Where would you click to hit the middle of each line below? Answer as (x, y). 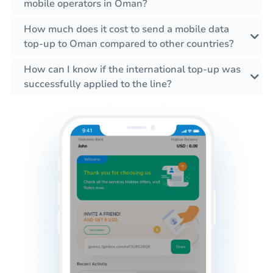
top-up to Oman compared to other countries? (129, 44)
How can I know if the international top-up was (132, 70)
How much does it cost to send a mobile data (126, 30)
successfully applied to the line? (97, 84)
